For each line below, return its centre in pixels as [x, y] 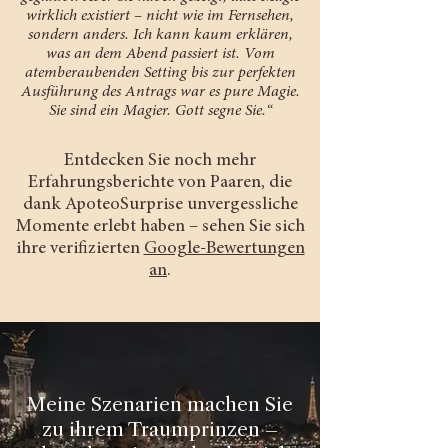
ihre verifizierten [79, 249]
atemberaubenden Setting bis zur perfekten [160, 73]
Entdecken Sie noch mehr [160, 161]
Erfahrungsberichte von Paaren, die [160, 183]
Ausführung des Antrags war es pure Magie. [160, 92]
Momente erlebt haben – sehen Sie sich [160, 227]
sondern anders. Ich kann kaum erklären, [160, 35]
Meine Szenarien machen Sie [160, 404]
